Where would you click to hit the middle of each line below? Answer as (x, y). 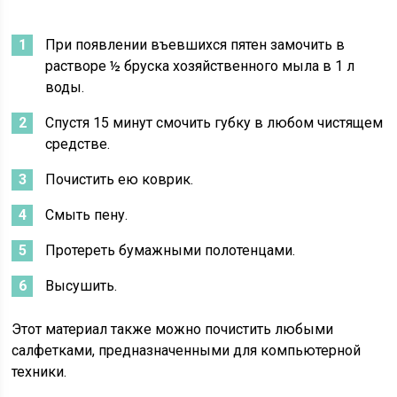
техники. (39, 372)
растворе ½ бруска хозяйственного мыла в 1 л (200, 66)
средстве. (78, 144)
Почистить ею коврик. (120, 179)
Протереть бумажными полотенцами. (171, 250)
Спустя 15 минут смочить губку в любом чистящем (214, 123)
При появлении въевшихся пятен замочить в (195, 45)
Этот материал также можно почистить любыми (173, 329)
